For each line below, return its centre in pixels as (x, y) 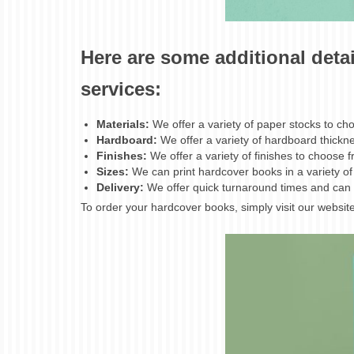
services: (121, 89)
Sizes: (113, 172)
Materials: (123, 124)
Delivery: (120, 188)
